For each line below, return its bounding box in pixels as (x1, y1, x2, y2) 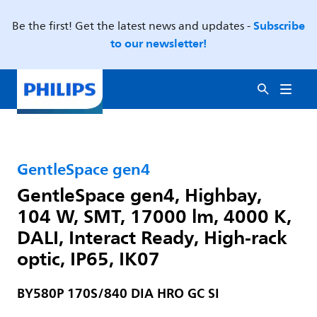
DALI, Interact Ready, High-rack (17, 221, 287, 253)
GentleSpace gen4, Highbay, (17, 179, 262, 210)
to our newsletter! (110, 33, 207, 53)
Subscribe (253, 16, 305, 35)
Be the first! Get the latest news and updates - (12, 17, 253, 35)
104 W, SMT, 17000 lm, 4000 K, (17, 200, 292, 231)
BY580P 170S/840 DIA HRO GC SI (17, 282, 219, 304)
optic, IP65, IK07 (17, 243, 160, 274)
